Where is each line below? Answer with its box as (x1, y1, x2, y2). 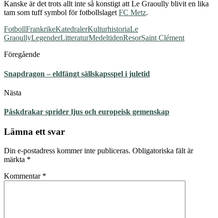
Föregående (4, 50, 40, 59)
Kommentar (4, 172, 42, 181)
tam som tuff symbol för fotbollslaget (4, 8, 119, 17)
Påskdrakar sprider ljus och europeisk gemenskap (4, 108, 169, 116)
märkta (4, 155, 27, 164)
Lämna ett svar (4, 127, 65, 137)
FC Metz (119, 8, 146, 17)
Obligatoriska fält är (132, 146, 193, 155)
